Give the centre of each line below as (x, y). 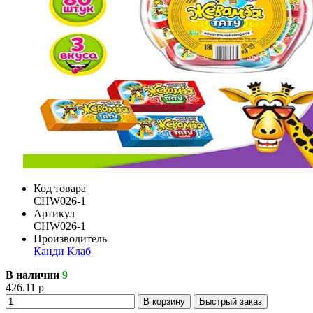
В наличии (34, 275)
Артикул (54, 213)
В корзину (164, 301)
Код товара (60, 188)
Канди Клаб (62, 251)
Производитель (70, 238)
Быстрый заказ (231, 301)
